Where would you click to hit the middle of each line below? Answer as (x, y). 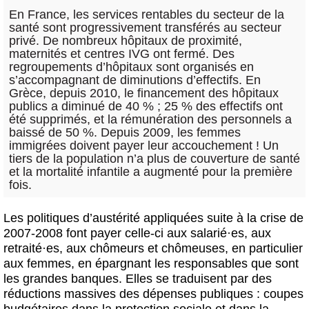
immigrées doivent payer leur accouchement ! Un (144, 145)
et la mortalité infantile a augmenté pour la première (151, 171)
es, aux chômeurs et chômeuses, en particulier (175, 248)
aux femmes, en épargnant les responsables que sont (151, 263)
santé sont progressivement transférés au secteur (145, 27)
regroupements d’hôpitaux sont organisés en (131, 67)
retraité (23, 248)
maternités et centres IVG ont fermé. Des (122, 53)
